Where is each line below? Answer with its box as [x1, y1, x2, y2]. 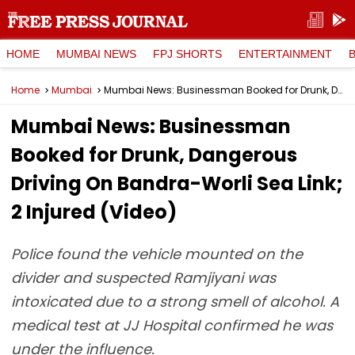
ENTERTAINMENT [239, 47, 332, 60]
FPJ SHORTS [153, 47, 222, 60]
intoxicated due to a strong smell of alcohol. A [11, 292, 339, 311]
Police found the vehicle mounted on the [11, 244, 303, 264]
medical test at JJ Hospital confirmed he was [11, 315, 333, 335]
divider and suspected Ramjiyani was [11, 268, 276, 288]
